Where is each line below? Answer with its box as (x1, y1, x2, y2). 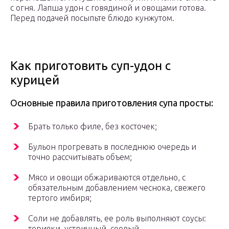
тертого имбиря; (28, 193, 91, 203)
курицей (10, 73, 59, 87)
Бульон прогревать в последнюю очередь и (28, 142, 196, 152)
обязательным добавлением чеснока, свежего (28, 183, 205, 193)
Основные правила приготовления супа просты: (10, 98, 213, 108)
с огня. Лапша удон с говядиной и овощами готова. (10, 3, 206, 13)
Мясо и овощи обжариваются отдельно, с (28, 173, 186, 182)
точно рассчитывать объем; (28, 152, 132, 162)
